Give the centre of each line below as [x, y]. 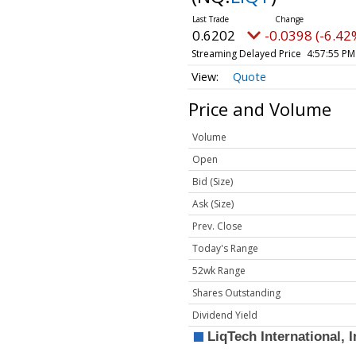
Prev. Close [217, 226]
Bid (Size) [213, 182]
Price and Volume [260, 109]
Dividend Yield [225, 315]
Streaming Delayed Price [246, 53]
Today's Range [225, 249]
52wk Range [219, 271]
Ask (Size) [213, 204]
